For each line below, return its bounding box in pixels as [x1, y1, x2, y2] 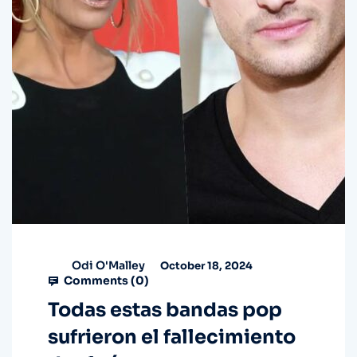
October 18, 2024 [158, 258, 253, 273]
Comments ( [61, 273, 135, 288]
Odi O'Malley [72, 257, 145, 273]
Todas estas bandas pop [48, 298, 282, 323]
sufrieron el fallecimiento [48, 325, 296, 350]
